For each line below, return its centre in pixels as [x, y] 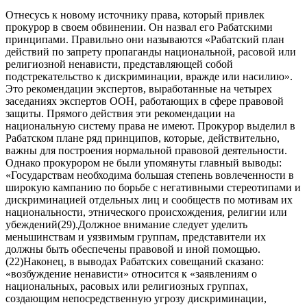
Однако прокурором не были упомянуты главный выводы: [144, 162]
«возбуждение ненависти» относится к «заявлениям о [131, 273]
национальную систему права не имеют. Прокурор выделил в [150, 125]
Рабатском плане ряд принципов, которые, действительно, [143, 138]
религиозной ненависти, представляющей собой [119, 64]
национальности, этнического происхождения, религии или [146, 212]
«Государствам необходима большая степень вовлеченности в [150, 175]
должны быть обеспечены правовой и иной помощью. [133, 249]
